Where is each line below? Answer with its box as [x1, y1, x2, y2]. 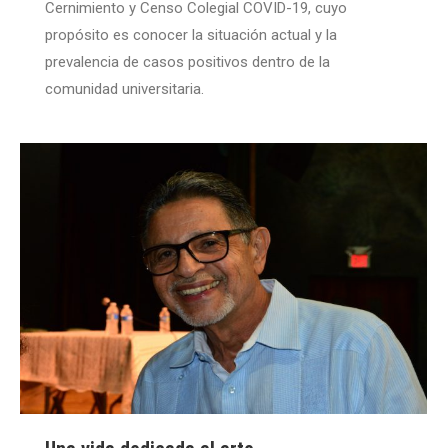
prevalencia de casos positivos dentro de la [45, 52, 330, 71]
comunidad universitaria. [45, 79, 204, 98]
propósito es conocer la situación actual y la [45, 25, 337, 44]
